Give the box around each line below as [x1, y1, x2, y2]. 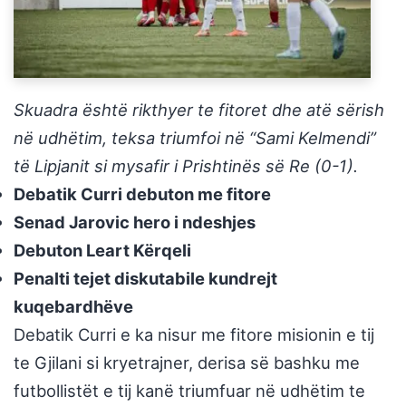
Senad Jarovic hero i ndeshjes [14, 212, 256, 233]
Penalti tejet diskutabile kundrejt [14, 268, 277, 289]
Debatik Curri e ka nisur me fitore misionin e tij [14, 324, 374, 345]
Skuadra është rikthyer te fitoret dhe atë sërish [14, 100, 384, 121]
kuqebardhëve [14, 296, 133, 317]
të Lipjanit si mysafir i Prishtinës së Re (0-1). [14, 156, 358, 177]
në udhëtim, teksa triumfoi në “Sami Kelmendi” [14, 128, 376, 149]
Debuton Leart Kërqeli [14, 240, 191, 261]
